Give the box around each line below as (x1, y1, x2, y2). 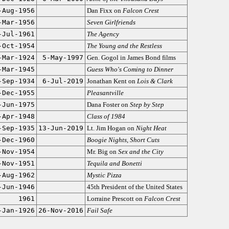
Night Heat (135, 124, 167, 132)
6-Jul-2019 (42, 77, 83, 85)
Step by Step (129, 101, 164, 108)
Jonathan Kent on (86, 77, 137, 85)
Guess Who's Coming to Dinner (86, 65, 173, 73)
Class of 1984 (86, 112, 125, 120)
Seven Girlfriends (86, 18, 135, 26)
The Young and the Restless (86, 42, 162, 50)
